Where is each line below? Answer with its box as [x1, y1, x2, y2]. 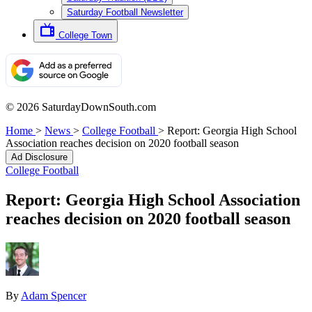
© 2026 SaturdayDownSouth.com [6, 101, 156, 113]
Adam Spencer [21, 289, 86, 302]
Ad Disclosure [11, 152, 68, 162]
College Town [58, 30, 112, 40]
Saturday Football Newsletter [67, 7, 183, 17]
